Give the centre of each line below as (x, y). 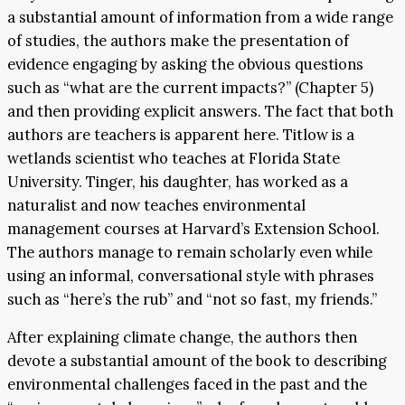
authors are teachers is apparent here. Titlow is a (181, 134)
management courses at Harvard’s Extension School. (193, 228)
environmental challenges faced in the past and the (187, 385)
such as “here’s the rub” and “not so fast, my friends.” (192, 299)
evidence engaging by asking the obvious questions (185, 64)
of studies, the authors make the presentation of (178, 40)
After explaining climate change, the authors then (182, 338)
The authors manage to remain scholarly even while (190, 252)
